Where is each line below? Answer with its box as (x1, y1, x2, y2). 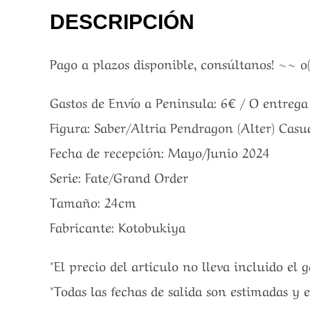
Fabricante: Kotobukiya (50, 217, 185, 237)
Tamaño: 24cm (50, 192, 136, 212)
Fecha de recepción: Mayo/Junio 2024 (50, 142, 270, 162)
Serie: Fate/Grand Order (50, 167, 188, 187)
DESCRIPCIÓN (50, 10, 194, 34)
